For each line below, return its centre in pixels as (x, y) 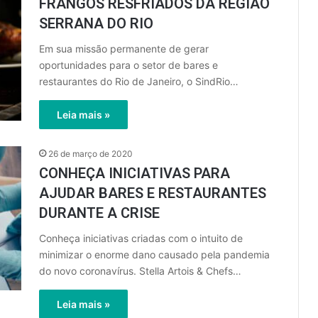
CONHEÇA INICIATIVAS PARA (135, 173)
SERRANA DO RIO (96, 23)
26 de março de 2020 (91, 154)
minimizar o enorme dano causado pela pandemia (154, 254)
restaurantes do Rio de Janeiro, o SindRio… (139, 81)
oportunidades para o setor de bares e (128, 65)
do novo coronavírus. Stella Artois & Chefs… (140, 271)
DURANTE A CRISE (99, 213)
